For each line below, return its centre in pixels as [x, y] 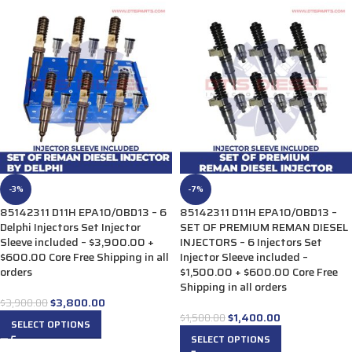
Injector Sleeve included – [244, 257]
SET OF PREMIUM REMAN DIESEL [264, 227]
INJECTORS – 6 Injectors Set [251, 242]
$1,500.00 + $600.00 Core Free [259, 271]
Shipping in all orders [233, 286]
